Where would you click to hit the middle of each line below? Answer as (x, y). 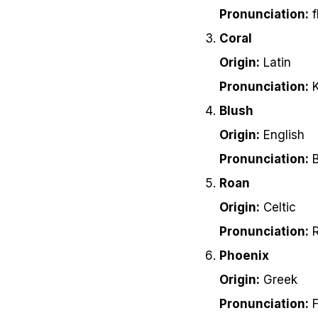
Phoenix (244, 256)
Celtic (278, 208)
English (282, 135)
